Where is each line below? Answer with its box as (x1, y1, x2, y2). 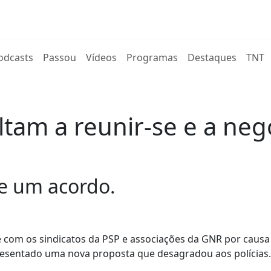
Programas (126, 51, 178, 64)
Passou (43, 51, 77, 64)
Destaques (188, 51, 237, 64)
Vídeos (86, 51, 117, 64)
